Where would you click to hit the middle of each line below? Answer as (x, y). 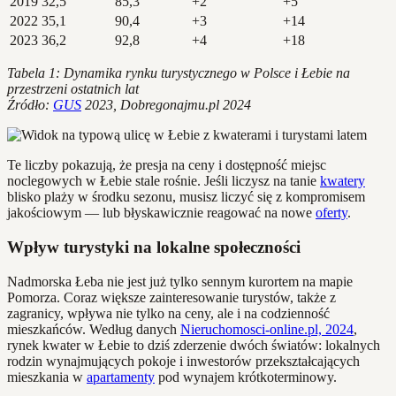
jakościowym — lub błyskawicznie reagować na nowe (161, 213)
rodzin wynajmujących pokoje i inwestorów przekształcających (183, 361)
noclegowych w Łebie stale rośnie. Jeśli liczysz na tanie (164, 181)
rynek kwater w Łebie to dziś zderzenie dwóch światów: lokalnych (194, 345)
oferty (331, 213)
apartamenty (121, 377)
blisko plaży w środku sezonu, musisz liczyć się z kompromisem (186, 197)
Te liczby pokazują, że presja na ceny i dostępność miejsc (167, 165)
